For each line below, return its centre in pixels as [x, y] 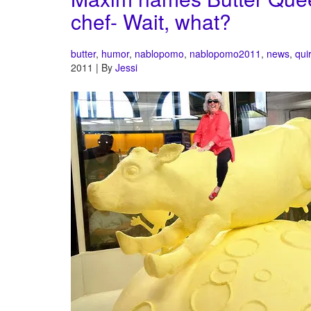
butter [83, 54]
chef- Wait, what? [151, 22]
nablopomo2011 [225, 54]
